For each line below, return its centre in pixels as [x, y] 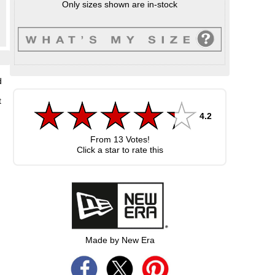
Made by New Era [120, 240]
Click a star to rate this [120, 150]
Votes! [136, 139]
